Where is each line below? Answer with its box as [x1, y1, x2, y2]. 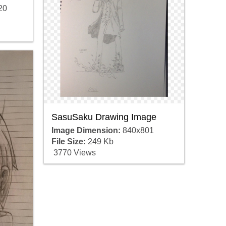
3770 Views [51, 148, 96, 157]
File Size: [51, 137, 86, 146]
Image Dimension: [51, 126, 121, 135]
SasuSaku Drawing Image [51, 112, 156, 123]
